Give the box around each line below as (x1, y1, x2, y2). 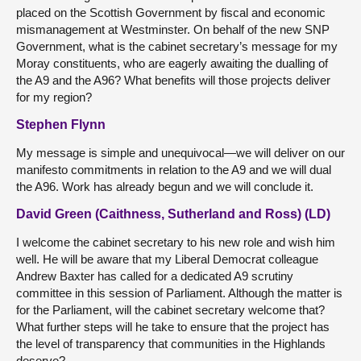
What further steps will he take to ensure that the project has (16, 320, 330, 334)
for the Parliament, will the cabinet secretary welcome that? (16, 303, 325, 317)
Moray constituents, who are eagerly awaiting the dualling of (16, 56, 328, 70)
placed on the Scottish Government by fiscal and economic (16, 6, 326, 19)
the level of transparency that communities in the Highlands (16, 337, 326, 351)
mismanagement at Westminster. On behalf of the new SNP (16, 23, 330, 36)
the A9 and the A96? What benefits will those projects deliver (16, 73, 330, 87)
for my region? (16, 90, 92, 104)
